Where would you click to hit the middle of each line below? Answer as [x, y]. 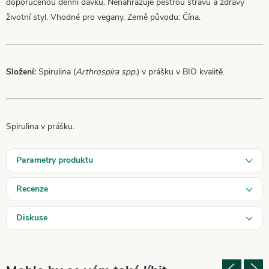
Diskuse [32, 217]
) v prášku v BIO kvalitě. [181, 71]
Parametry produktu [55, 160]
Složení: [22, 71]
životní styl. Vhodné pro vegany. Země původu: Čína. [103, 17]
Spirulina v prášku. [40, 126]
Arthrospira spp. [106, 71]
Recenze [32, 189]
